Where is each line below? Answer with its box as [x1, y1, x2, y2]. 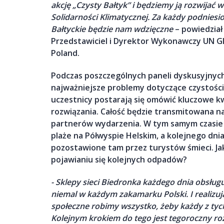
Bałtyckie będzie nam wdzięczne [51, 23, 173, 35]
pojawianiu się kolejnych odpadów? [51, 153, 187, 165]
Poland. [51, 47, 79, 59]
